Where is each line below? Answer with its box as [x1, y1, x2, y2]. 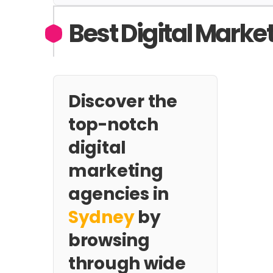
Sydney [68, 205, 135, 229]
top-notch [68, 113, 158, 136]
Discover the [68, 90, 177, 113]
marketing [68, 159, 163, 183]
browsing [68, 229, 150, 252]
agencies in [68, 182, 169, 206]
